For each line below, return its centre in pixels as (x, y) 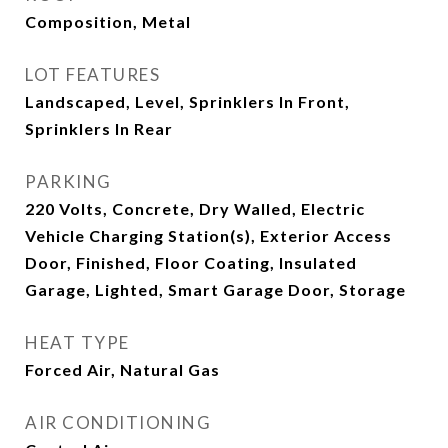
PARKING (68, 182)
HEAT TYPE (77, 343)
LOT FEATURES (92, 75)
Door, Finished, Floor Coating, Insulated (191, 263)
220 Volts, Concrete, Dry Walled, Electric (195, 209)
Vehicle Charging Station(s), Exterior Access (208, 236)
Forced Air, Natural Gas (122, 370)
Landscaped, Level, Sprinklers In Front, (187, 102)
